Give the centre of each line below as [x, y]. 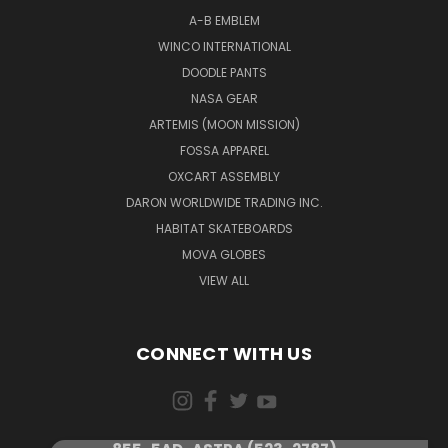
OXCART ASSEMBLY [224, 176]
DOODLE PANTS [224, 72]
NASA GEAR [224, 98]
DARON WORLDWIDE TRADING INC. [224, 202]
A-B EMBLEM [224, 20]
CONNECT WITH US [224, 353]
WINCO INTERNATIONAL [224, 46]
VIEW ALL [224, 280]
